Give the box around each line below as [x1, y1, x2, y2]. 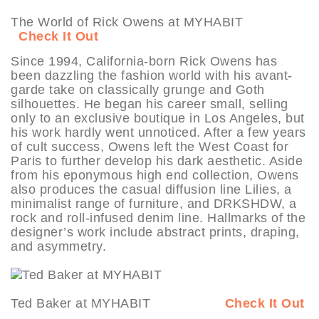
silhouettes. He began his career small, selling [11, 96, 288, 111]
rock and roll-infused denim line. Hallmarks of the [11, 210, 305, 225]
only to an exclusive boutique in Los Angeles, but [11, 110, 305, 125]
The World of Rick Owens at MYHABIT [11, 14, 305, 29]
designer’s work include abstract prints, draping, [11, 224, 300, 239]
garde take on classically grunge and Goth [11, 82, 265, 97]
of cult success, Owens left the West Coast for [11, 139, 288, 154]
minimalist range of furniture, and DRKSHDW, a [11, 196, 297, 211]
